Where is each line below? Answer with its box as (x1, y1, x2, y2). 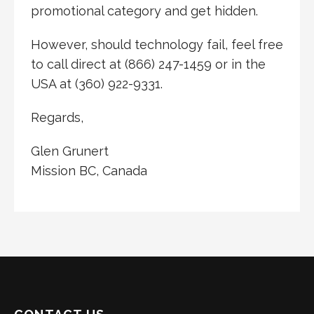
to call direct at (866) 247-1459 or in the (31, 57, 266, 72)
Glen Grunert (31, 144, 109, 159)
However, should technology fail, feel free (31, 37, 283, 53)
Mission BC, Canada (31, 163, 147, 179)
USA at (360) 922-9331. (31, 76, 163, 92)
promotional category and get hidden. (31, 4, 258, 19)
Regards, (31, 110, 83, 125)
